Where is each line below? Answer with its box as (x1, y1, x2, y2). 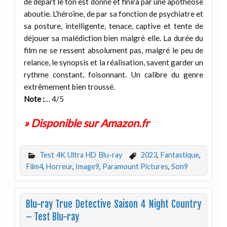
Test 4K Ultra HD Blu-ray (39, 150, 122, 159)
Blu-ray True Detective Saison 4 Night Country (25, 199, 202, 211)
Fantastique (161, 150, 200, 159)
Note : (23, 94, 45, 103)
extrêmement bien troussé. (23, 82, 115, 91)
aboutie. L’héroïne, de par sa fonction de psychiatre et (23, 9, 204, 18)
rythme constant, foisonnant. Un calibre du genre (23, 70, 204, 79)
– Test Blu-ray (25, 211, 79, 223)
